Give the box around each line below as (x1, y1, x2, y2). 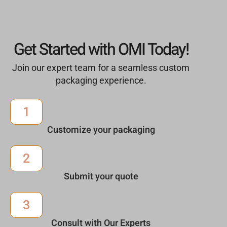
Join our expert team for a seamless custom (12, 62, 190, 73)
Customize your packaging (47, 123, 155, 137)
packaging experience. (55, 74, 146, 86)
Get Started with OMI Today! (13, 37, 188, 62)
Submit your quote (63, 169, 138, 183)
